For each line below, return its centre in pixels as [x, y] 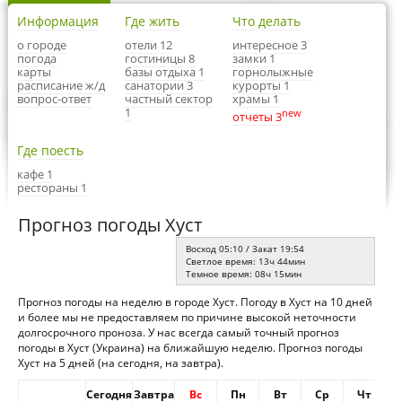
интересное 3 [270, 45]
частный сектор [169, 99]
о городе [42, 45]
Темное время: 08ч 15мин [244, 274]
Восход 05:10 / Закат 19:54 [245, 249]
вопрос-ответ [54, 99]
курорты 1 [261, 85]
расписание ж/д [61, 85]
